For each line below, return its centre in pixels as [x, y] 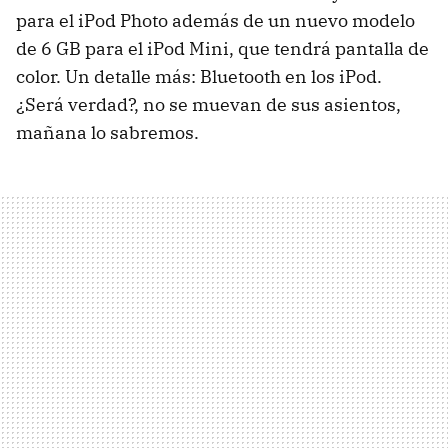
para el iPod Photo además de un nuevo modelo [215, 20]
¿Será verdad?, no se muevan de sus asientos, [208, 104]
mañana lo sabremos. [107, 132]
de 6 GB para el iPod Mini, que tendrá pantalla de [222, 48]
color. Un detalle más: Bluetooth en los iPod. [199, 76]
